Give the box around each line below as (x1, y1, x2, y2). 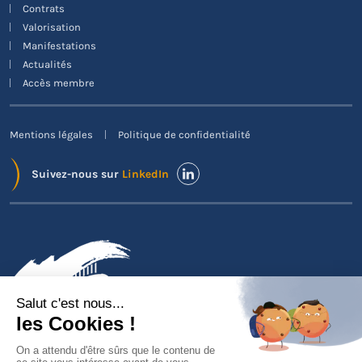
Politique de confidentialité (118, 128, 250, 141)
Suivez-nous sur (32, 166, 122, 181)
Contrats (23, 2, 65, 15)
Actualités (23, 58, 72, 70)
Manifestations (23, 40, 96, 52)
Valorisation (23, 21, 81, 33)
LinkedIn (122, 166, 169, 181)
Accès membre (23, 77, 95, 89)
